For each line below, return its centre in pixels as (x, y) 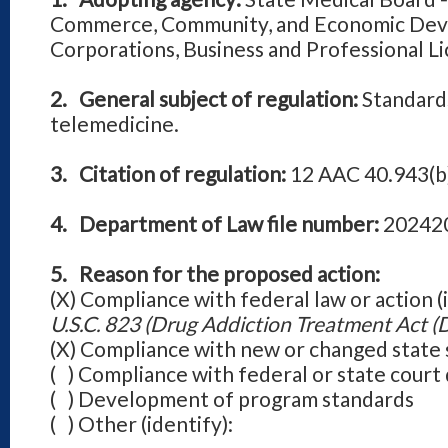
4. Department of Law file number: (216, 223)
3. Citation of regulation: (170, 173)
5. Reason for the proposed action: (215, 273)
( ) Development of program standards (232, 398)
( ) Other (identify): (159, 423)
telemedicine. (114, 123)
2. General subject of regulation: (206, 98)
